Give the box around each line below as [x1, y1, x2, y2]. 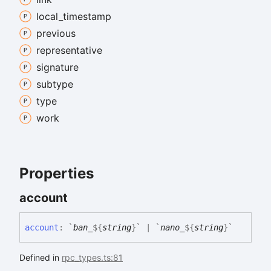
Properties [19, 165, 94, 183]
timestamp [63, 10, 111, 23]
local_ [36, 10, 63, 23]
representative [36, 44, 102, 57]
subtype [36, 78, 73, 91]
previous [36, 27, 76, 40]
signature [36, 61, 79, 74]
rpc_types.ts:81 [62, 252, 123, 263]
